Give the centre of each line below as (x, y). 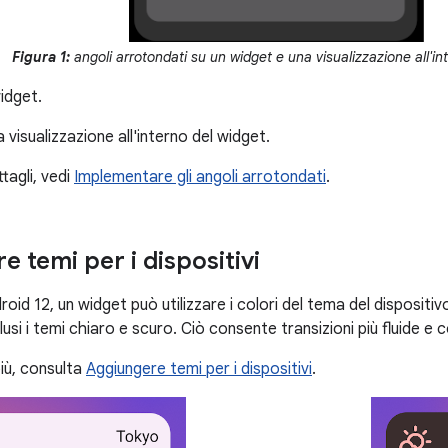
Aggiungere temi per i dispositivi (199, 369)
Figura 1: (42, 57)
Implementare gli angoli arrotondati (200, 177)
